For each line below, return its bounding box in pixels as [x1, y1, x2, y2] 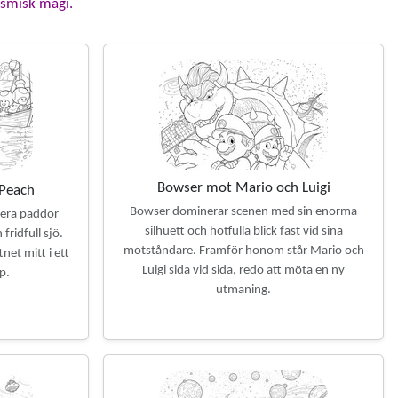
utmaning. [216, 283, 271, 297]
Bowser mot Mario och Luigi [156, 180, 330, 195]
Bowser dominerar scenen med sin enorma [130, 205, 357, 219]
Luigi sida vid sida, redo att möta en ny [142, 264, 345, 277]
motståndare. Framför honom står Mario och [123, 244, 364, 258]
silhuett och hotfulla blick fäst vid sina [144, 225, 343, 238]
